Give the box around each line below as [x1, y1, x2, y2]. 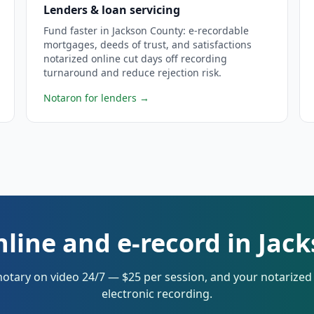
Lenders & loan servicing [43, 2, 181, 18]
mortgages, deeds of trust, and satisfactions [43, 38, 252, 51]
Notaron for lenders [43, 91, 137, 104]
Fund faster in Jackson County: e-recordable [43, 24, 250, 37]
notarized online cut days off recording [43, 52, 228, 65]
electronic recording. [102, 286, 212, 301]
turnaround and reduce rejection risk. [43, 66, 222, 79]
